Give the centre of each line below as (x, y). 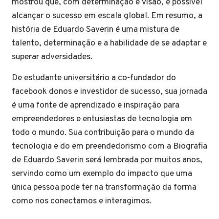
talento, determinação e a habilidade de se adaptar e (109, 43)
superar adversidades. (52, 57)
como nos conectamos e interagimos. (82, 201)
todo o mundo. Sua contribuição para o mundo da (103, 133)
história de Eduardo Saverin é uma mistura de (96, 30)
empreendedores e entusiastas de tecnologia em (102, 119)
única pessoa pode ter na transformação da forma (104, 187)
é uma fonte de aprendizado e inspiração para (96, 105)
